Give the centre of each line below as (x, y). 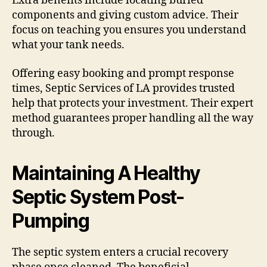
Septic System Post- (98, 197)
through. (33, 133)
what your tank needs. (68, 45)
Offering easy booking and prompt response (123, 73)
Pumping (51, 221)
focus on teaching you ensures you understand (129, 30)
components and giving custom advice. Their (125, 15)
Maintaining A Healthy (106, 173)
